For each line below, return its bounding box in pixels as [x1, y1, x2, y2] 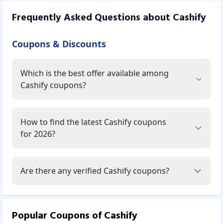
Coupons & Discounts [12, 37, 106, 50]
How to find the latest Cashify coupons [20, 116, 166, 127]
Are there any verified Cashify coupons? [20, 165, 169, 176]
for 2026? [20, 128, 55, 139]
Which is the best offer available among [20, 67, 169, 79]
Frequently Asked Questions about [12, 9, 173, 26]
